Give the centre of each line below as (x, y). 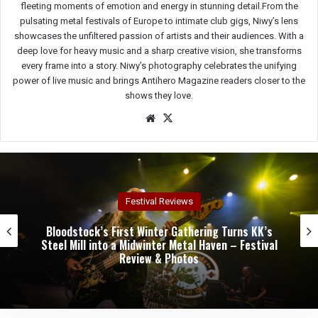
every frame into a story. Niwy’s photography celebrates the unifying (159, 65)
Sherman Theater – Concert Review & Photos (173, 259)
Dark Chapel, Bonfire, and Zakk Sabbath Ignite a (174, 232)
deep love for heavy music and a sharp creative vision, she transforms (159, 50)
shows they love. (159, 95)
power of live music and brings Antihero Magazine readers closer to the (159, 80)
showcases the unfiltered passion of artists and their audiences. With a (159, 35)
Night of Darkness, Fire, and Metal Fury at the (174, 245)
